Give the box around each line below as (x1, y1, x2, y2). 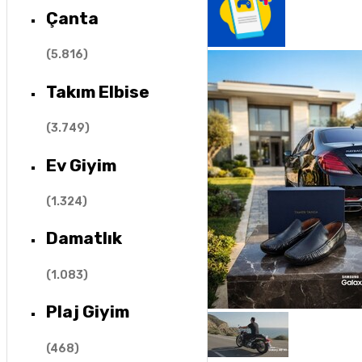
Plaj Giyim (45, 301, 129, 322)
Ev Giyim (45, 154, 116, 175)
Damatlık (45, 228, 122, 249)
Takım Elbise (45, 81, 149, 102)
